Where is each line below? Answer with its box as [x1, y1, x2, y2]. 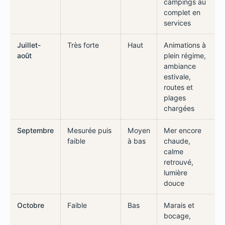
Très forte [67, 40, 99, 49]
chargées [163, 103, 194, 113]
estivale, [163, 72, 191, 81]
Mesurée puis [67, 126, 111, 135]
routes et [163, 82, 193, 91]
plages [163, 93, 186, 102]
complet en [163, 8, 200, 17]
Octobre [17, 200, 44, 209]
